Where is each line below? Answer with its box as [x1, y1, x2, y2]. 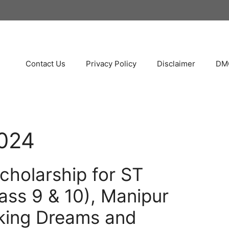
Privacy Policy [85, 58, 136, 68]
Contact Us [25, 58, 65, 68]
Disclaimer [156, 58, 195, 68]
